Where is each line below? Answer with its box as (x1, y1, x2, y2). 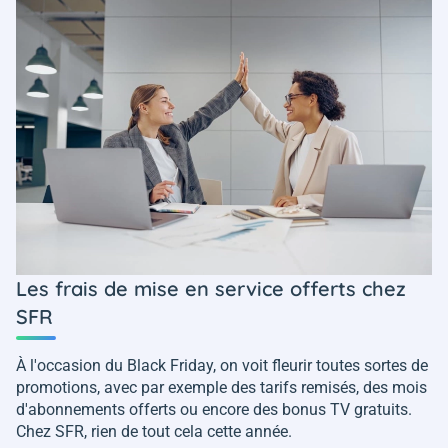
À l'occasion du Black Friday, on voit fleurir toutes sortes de (16, 356, 428, 376)
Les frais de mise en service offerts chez (16, 276, 406, 302)
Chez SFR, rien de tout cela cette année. (16, 422, 296, 442)
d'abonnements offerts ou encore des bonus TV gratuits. (16, 400, 412, 420)
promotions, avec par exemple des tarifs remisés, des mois (16, 378, 427, 398)
